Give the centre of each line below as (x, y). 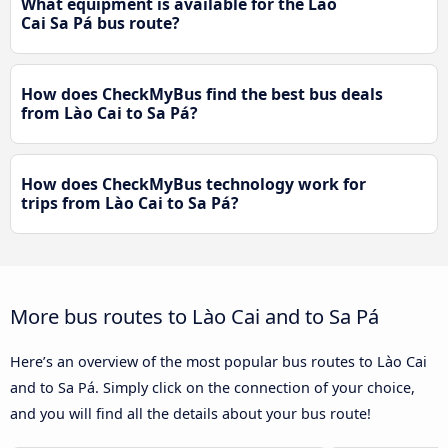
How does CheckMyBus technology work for (193, 184)
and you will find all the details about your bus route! (190, 414)
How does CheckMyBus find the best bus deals (202, 94)
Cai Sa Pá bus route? (100, 23)
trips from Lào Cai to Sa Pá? (130, 203)
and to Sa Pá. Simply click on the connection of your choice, (212, 388)
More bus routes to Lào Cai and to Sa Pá (194, 316)
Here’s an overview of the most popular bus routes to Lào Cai (218, 362)
